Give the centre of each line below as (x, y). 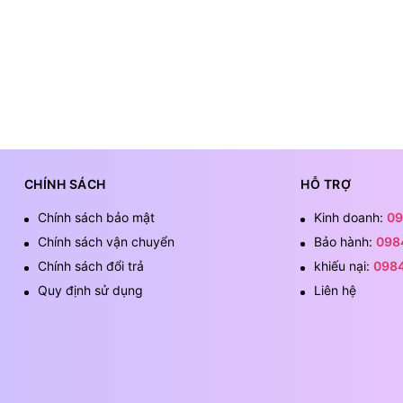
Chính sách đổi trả (90, 266)
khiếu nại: (344, 266)
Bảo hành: (345, 242)
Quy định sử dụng (90, 291)
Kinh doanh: (350, 218)
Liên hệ (335, 291)
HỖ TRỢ (326, 184)
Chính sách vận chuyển (106, 242)
